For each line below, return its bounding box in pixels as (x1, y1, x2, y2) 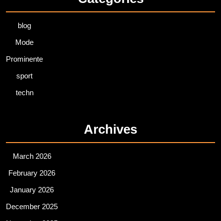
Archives (84, 122, 137, 137)
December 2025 (6, 202, 58, 211)
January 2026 (10, 185, 54, 194)
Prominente (6, 55, 43, 64)
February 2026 (8, 169, 55, 178)
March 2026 (12, 152, 51, 161)
